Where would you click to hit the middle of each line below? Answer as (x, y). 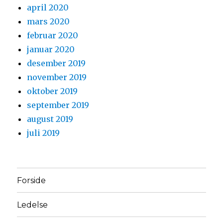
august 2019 (50, 119)
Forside (32, 180)
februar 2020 (53, 36)
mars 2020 (49, 22)
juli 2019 (44, 133)
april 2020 (48, 8)
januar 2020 (51, 50)
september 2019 (58, 105)
